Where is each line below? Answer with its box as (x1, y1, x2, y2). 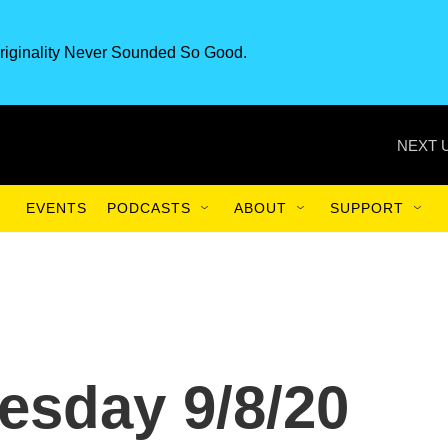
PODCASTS (107, 200, 191, 216)
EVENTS (26, 200, 87, 216)
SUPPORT (330, 200, 404, 216)
